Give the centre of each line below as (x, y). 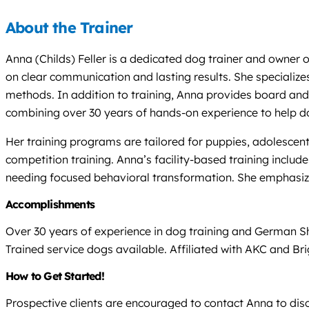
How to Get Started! (55, 276)
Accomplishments (50, 204)
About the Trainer (69, 27)
